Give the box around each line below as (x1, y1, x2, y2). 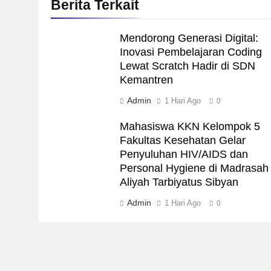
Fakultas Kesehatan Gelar (119, 134, 246, 146)
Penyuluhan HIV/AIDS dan (119, 148, 248, 160)
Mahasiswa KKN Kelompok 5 (119, 120, 260, 132)
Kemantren (119, 73, 173, 86)
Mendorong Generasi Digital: (119, 31, 258, 44)
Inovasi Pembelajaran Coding (119, 45, 262, 58)
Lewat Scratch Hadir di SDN (119, 59, 255, 72)
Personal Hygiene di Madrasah (119, 162, 269, 174)
